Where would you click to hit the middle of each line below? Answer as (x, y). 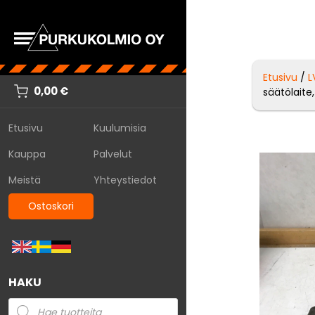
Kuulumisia (120, 128)
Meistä (25, 180)
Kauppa (27, 154)
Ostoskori (51, 206)
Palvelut (112, 154)
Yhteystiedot (125, 180)
